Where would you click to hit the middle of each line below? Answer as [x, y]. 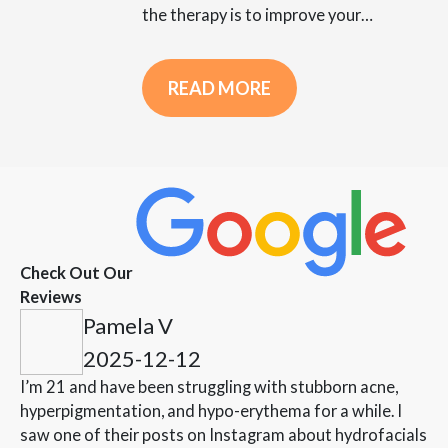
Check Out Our [76, 273]
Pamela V [128, 326]
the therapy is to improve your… [257, 14]
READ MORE [219, 88]
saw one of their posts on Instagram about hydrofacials [223, 435]
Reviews [51, 297]
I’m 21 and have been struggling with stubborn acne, [209, 387]
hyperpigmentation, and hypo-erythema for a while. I [211, 411]
